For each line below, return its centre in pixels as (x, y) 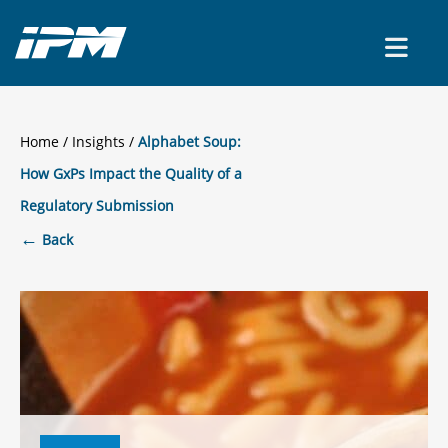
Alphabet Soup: (189, 141)
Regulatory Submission (97, 205)
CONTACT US (356, 47)
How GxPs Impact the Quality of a (131, 173)
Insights (98, 141)
